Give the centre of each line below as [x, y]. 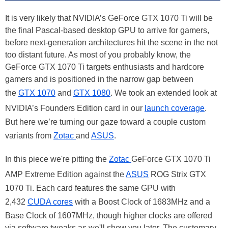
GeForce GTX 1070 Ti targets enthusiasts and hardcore [105, 67]
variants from [29, 136]
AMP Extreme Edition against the [65, 174]
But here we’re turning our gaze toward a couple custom [105, 122]
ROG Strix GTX [177, 174]
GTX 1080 [92, 93]
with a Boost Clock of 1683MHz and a [141, 202]
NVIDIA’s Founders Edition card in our [75, 108]
